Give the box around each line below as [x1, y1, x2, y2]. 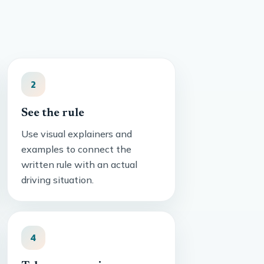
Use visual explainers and [21, 128, 132, 140]
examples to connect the [21, 143, 131, 156]
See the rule [21, 107, 84, 119]
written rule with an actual [21, 159, 137, 171]
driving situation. [21, 174, 94, 186]
